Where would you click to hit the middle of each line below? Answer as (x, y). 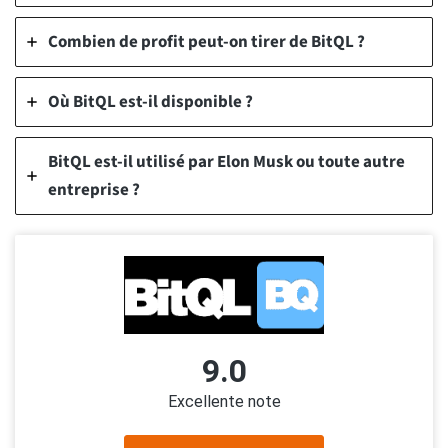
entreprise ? (94, 190)
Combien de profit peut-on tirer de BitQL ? (206, 42)
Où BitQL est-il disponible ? (150, 102)
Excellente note (224, 402)
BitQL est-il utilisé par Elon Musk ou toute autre (226, 162)
